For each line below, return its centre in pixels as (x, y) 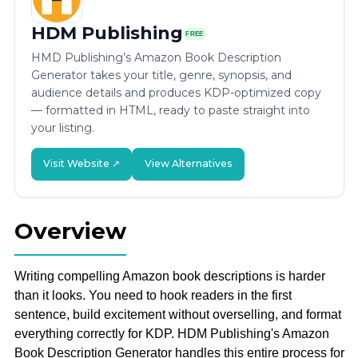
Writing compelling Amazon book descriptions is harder (169, 276)
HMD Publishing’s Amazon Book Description (156, 58)
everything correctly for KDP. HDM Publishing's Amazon (171, 333)
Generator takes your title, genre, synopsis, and (161, 76)
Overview (70, 231)
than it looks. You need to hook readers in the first (153, 295)
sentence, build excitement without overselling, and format (177, 314)
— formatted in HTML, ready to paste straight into (170, 111)
